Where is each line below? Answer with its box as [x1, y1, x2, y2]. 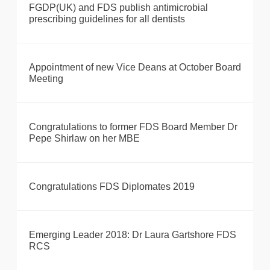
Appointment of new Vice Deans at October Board [29, 62, 241, 73]
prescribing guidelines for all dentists [29, 14, 185, 25]
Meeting [29, 74, 63, 84]
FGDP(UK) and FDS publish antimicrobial [29, 2, 208, 13]
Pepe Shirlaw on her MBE [29, 133, 140, 144]
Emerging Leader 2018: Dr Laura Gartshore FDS [29, 230, 236, 240]
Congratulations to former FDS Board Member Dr [29, 122, 237, 133]
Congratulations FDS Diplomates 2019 [29, 181, 195, 192]
